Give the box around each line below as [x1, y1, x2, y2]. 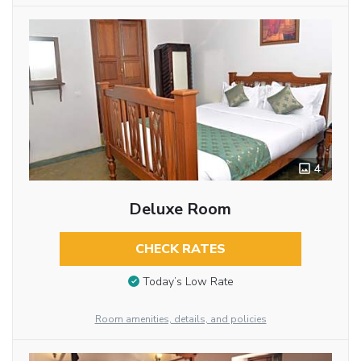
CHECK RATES [135, 239, 226, 258]
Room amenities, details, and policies [94, 313, 267, 326]
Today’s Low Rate [142, 274, 234, 290]
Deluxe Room [129, 197, 232, 220]
